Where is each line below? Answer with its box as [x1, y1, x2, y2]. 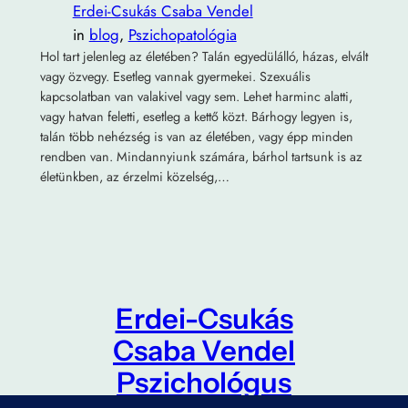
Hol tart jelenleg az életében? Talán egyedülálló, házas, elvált [39, 46, 368, 66]
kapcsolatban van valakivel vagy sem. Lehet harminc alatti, [39, 87, 352, 106]
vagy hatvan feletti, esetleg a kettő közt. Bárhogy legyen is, [39, 107, 352, 126]
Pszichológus [117, 364, 291, 400]
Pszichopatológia [127, 23, 237, 46]
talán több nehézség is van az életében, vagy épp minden [39, 127, 353, 146]
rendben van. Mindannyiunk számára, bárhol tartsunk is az [39, 147, 362, 166]
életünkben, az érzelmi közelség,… [39, 167, 229, 186]
